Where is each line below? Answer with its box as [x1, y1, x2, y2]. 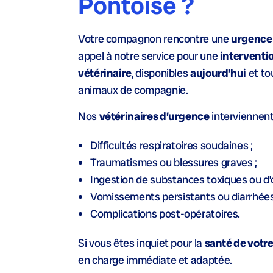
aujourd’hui [190, 66, 247, 80]
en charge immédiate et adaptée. [78, 253, 232, 267]
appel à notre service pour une [78, 49, 220, 63]
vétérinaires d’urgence [99, 109, 210, 123]
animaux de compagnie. [78, 83, 188, 97]
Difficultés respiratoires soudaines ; [90, 138, 253, 152]
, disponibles [132, 66, 191, 80]
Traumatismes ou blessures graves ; [90, 155, 257, 169]
